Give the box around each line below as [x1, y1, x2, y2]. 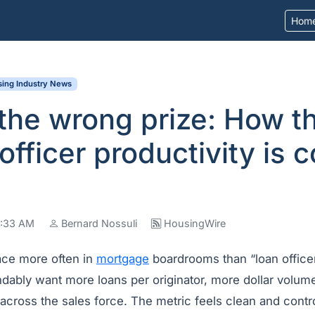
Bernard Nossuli [61, 217, 137, 229]
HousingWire [164, 217, 226, 229]
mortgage [96, 252, 149, 266]
